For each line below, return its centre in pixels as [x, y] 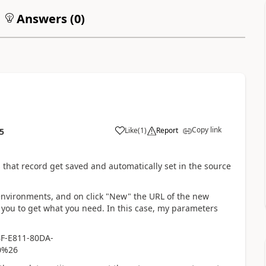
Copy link [206, 129]
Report [167, 130]
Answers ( [44, 18]
